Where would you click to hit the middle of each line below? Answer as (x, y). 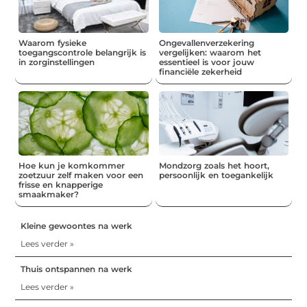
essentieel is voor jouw (206, 62)
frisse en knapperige (61, 185)
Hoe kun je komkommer (72, 166)
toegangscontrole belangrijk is (83, 52)
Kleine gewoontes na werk (77, 226)
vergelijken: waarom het (210, 52)
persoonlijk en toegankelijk (216, 175)
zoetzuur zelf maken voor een (81, 175)
